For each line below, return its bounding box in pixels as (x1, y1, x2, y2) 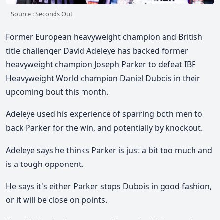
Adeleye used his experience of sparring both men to (6, 109, 202, 120)
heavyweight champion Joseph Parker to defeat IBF (6, 58, 195, 70)
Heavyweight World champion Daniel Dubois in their (6, 72, 200, 83)
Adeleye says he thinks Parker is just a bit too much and (6, 144, 212, 156)
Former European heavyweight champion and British (6, 31, 202, 42)
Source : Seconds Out (10, 9, 73, 19)
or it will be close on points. (6, 194, 107, 206)
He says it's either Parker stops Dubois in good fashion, (6, 181, 212, 192)
